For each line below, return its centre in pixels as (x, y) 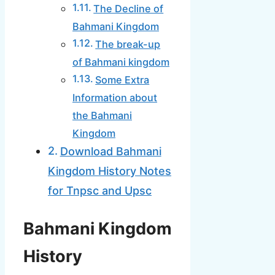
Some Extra (122, 80)
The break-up (128, 45)
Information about (115, 98)
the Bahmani (102, 116)
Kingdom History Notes (110, 171)
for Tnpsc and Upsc (100, 191)
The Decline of (129, 9)
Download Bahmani (110, 152)
